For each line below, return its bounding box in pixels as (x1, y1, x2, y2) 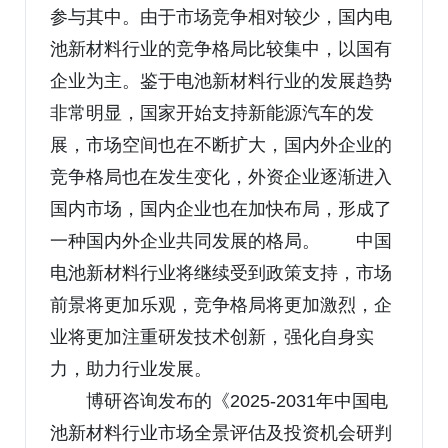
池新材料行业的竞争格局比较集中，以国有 (50, 38, 392, 59)
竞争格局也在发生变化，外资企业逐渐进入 (50, 166, 392, 187)
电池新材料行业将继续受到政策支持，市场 (50, 262, 392, 283)
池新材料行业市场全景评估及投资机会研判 (50, 422, 392, 443)
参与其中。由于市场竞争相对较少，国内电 (50, 6, 392, 27)
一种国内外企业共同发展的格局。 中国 (50, 230, 392, 251)
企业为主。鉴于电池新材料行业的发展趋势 (50, 70, 392, 91)
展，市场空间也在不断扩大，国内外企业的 (50, 134, 392, 155)
